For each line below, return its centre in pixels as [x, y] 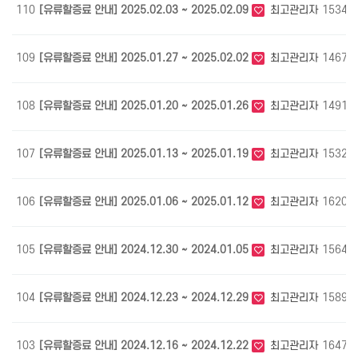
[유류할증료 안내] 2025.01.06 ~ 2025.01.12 [145, 201]
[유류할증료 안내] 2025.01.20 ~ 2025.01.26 [145, 105]
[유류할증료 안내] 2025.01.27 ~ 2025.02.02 [145, 58]
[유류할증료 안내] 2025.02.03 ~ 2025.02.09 [145, 10]
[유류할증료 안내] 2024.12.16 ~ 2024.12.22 [145, 345]
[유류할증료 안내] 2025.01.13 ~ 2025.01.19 [145, 153]
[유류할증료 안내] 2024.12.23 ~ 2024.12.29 [145, 297]
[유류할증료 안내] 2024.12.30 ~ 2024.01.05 [145, 249]
